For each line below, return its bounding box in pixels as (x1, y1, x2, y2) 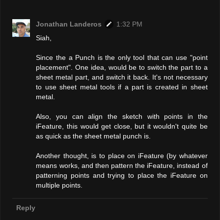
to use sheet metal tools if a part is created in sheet (36, 83, 208, 91)
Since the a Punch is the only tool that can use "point (36, 54, 208, 62)
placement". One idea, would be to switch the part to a (36, 63, 208, 72)
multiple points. (36, 181, 83, 190)
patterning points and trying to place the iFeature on (36, 171, 208, 180)
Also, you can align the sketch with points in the (36, 112, 208, 121)
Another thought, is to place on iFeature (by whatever (36, 152, 208, 160)
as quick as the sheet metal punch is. (36, 132, 151, 140)
